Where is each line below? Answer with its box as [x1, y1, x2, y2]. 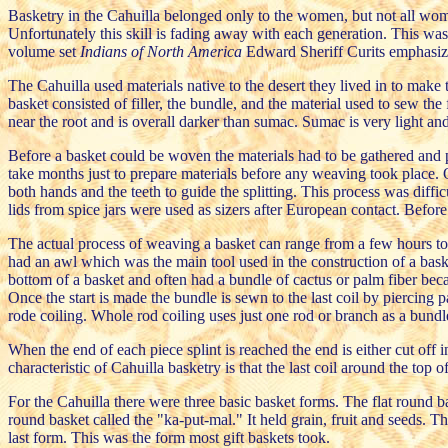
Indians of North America [80, 42, 242, 60]
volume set [8, 42, 80, 60]
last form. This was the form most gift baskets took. [8, 428, 330, 446]
